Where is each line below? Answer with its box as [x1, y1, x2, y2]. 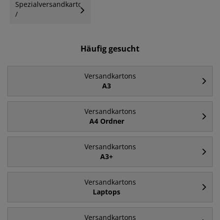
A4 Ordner [89, 116, 124, 126]
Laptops [93, 187, 120, 197]
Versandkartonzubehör [15, 19, 91, 29]
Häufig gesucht [81, 43, 139, 55]
